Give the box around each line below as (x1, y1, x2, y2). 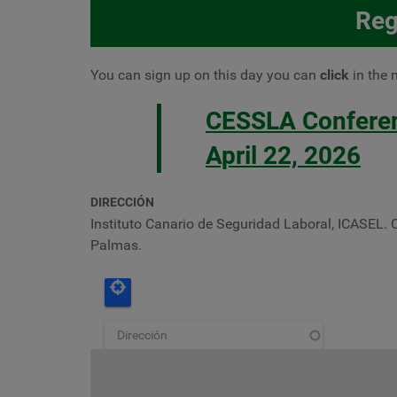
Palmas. (90, 237, 142, 253)
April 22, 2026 (206, 141, 361, 170)
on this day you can (194, 66, 320, 83)
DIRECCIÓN (90, 195, 154, 209)
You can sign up (90, 66, 194, 83)
